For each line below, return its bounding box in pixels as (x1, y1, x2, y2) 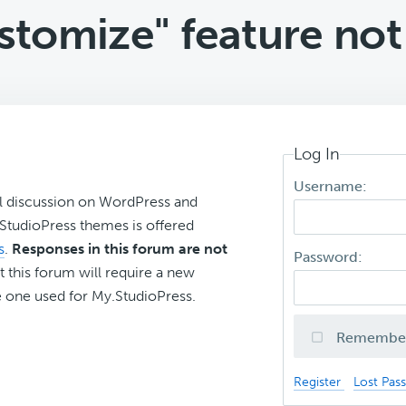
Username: (294, 178, 372, 196)
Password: (294, 248, 367, 266)
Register (294, 373, 345, 391)
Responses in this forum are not (12, 240, 227, 257)
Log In (294, 144, 341, 164)
